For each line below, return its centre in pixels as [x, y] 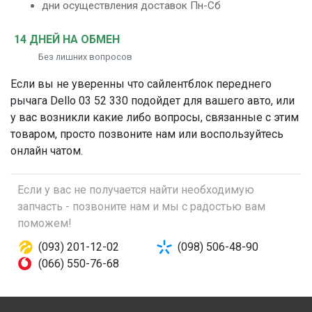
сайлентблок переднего [209, 84]
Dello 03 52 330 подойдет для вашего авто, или [171, 101]
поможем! [45, 223]
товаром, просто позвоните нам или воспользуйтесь [147, 134]
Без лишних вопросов [85, 57]
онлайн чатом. [47, 151]
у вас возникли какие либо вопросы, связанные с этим [155, 117]
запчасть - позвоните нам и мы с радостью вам [141, 206]
